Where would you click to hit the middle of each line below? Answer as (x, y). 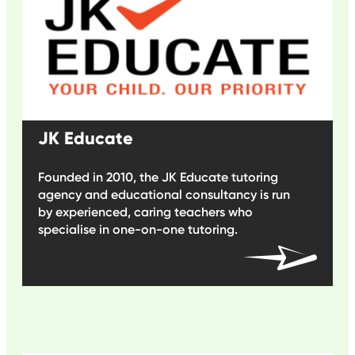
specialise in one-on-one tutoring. (138, 230)
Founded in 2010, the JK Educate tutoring (158, 177)
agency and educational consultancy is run (164, 195)
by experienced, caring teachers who (145, 212)
